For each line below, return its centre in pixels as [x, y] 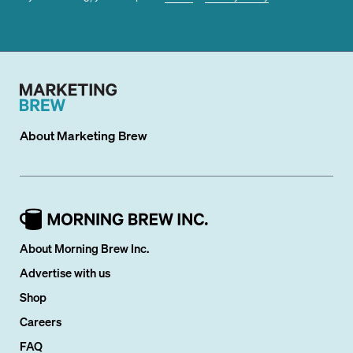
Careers [41, 322]
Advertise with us [65, 273]
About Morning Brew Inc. [85, 249]
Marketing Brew [102, 136]
